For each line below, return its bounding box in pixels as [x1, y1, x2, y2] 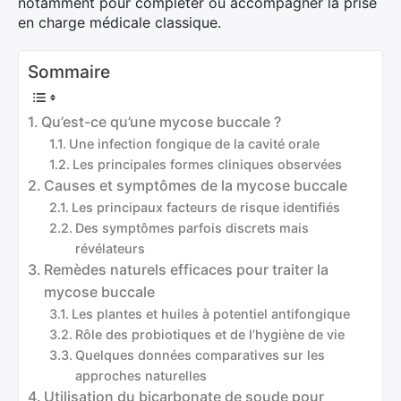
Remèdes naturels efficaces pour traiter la [44, 260, 329, 278]
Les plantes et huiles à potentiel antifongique [71, 306, 350, 321]
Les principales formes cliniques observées [72, 157, 342, 172]
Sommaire [28, 61, 110, 82]
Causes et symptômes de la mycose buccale [44, 176, 348, 194]
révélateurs [74, 241, 145, 256]
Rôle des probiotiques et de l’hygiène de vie [74, 327, 345, 342]
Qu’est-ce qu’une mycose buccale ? [41, 113, 282, 131]
